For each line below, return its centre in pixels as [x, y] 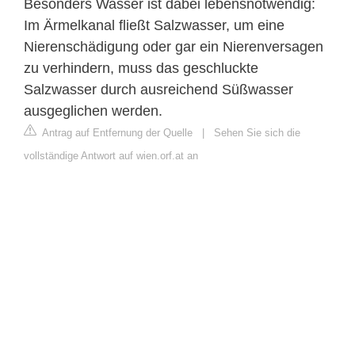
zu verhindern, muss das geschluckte [141, 68]
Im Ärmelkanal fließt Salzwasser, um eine [154, 25]
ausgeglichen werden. [93, 111]
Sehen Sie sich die [257, 132]
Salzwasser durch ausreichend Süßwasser [158, 89]
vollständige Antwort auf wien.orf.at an [111, 155]
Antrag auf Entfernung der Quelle [116, 132]
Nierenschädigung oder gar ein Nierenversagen [174, 46]
